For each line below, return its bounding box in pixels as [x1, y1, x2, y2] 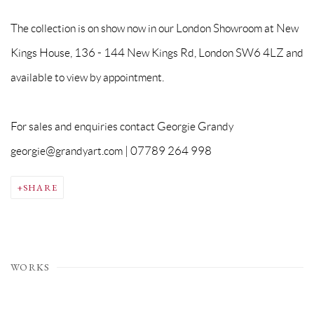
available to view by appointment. [11, 71, 164, 84]
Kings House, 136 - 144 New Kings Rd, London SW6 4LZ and [11, 46, 303, 60]
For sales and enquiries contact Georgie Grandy [11, 120, 233, 133]
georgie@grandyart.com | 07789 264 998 [11, 144, 212, 158]
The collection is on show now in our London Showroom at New [11, 22, 299, 35]
